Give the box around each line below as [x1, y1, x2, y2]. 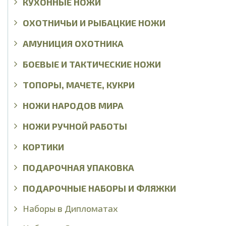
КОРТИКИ [23, 141, 64, 152]
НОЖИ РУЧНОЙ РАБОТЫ [23, 120, 127, 131]
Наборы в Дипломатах [23, 202, 118, 214]
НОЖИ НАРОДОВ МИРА [23, 99, 124, 110]
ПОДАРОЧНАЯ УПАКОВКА [23, 161, 134, 173]
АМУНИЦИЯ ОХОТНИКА [23, 37, 124, 48]
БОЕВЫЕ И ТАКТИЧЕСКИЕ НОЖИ [23, 58, 161, 69]
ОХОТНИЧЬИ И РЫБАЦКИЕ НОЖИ [23, 17, 165, 28]
